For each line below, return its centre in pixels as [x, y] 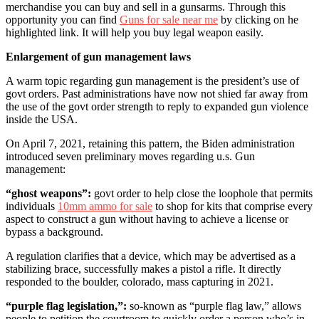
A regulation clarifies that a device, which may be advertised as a [151, 256]
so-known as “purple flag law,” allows [214, 305]
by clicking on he [258, 19]
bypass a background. [54, 231]
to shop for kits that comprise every [232, 206]
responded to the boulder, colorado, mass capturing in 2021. [140, 281]
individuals [32, 206]
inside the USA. [43, 119]
